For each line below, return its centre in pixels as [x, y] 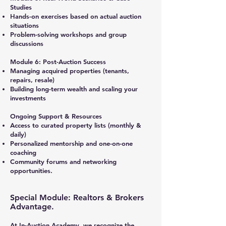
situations [24, 25]
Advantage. [32, 207]
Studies [21, 7]
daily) [18, 134]
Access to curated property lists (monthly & [76, 125]
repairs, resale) [32, 80]
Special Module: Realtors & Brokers [77, 197]
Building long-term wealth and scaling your [74, 89]
